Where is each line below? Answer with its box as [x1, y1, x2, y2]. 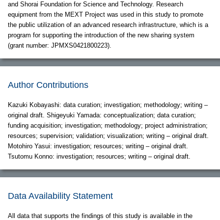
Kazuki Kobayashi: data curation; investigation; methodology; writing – [8, 101, 208, 109]
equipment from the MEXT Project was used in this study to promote [8, 11, 203, 19]
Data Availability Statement [8, 191, 113, 201]
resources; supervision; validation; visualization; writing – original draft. [8, 132, 209, 140]
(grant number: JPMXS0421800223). [8, 42, 111, 50]
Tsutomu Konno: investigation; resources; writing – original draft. [8, 153, 191, 161]
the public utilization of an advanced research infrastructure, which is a [8, 21, 208, 29]
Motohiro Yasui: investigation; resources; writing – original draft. [8, 142, 188, 150]
